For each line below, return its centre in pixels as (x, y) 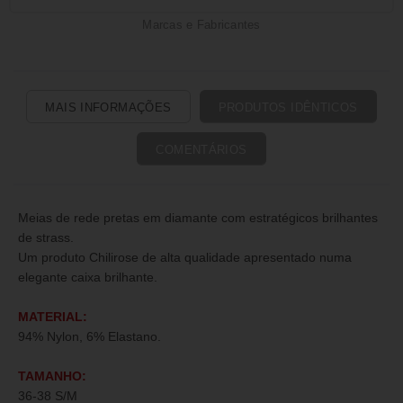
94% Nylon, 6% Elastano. (90, 336)
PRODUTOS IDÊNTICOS (288, 107)
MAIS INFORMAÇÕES (108, 107)
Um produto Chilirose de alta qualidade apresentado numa (185, 257)
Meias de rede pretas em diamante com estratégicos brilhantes (198, 218)
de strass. (46, 237)
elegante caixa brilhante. (88, 277)
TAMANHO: (52, 376)
